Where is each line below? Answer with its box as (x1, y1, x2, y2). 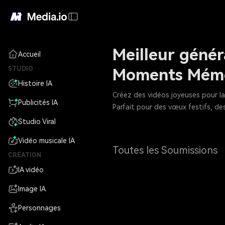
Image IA (18, 185, 46, 193)
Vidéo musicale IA (18, 137, 75, 145)
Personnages (18, 204, 61, 212)
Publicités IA (18, 98, 58, 106)
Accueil (18, 50, 41, 58)
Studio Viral (18, 118, 56, 126)
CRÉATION (8, 152, 41, 159)
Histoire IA (18, 79, 52, 87)
